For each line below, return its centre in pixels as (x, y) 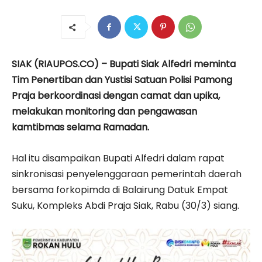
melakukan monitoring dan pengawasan (104, 111)
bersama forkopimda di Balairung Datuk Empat (120, 189)
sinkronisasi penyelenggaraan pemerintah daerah (127, 174)
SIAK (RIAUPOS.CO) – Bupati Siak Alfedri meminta (124, 64)
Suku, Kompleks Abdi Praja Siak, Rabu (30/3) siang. (125, 205)
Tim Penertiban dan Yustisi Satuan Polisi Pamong (122, 80)
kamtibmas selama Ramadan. (80, 127)
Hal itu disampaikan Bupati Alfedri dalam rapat (118, 158)
